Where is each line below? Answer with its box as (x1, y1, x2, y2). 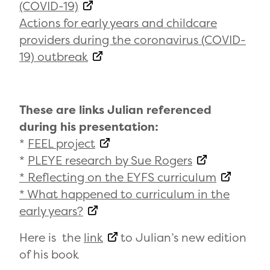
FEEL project (28, 136, 95, 152)
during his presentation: (19, 119, 159, 135)
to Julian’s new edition (118, 230, 246, 246)
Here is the (19, 230, 84, 246)
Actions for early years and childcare (19, 15, 217, 31)
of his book (19, 246, 79, 263)
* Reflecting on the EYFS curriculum (19, 169, 216, 186)
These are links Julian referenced (19, 102, 212, 118)
